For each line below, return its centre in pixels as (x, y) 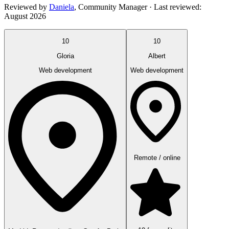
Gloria (65, 56)
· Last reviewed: (174, 7)
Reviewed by (26, 7)
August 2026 (25, 16)
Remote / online (157, 157)
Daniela (62, 7)
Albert (157, 56)
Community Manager (113, 7)
